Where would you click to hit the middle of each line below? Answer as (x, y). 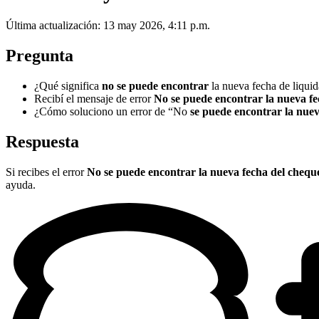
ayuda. (22, 184)
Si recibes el (33, 172)
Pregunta (40, 55)
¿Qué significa (68, 85)
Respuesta (42, 141)
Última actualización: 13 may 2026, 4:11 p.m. (108, 26)
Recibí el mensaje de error (94, 98)
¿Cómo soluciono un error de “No (112, 111)
